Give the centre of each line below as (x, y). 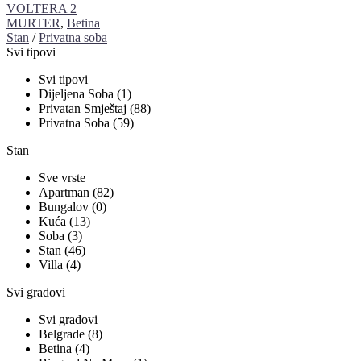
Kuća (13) (64, 222)
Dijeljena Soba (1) (85, 94)
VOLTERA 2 (41, 9)
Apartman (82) (76, 193)
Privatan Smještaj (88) (95, 109)
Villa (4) (60, 265)
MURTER (33, 23)
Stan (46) (62, 251)
